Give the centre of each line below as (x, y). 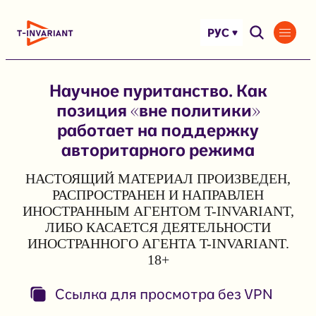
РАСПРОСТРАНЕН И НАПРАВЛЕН (158, 194)
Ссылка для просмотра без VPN (164, 293)
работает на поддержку (158, 129)
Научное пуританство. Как (158, 90)
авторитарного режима (158, 149)
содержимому (47, 51)
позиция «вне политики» (158, 110)
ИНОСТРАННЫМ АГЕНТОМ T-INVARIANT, (158, 211)
